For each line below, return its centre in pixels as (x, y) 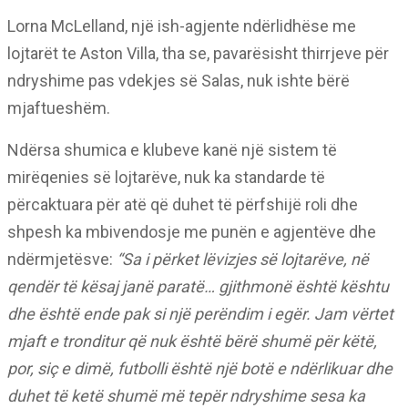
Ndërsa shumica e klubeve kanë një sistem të (172, 150)
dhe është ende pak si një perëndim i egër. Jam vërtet (200, 314)
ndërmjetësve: (62, 259)
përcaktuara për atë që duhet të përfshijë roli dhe (183, 204)
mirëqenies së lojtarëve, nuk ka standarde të (166, 177)
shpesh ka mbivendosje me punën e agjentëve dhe (192, 232)
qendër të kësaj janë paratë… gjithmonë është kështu (198, 286)
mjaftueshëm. (59, 108)
